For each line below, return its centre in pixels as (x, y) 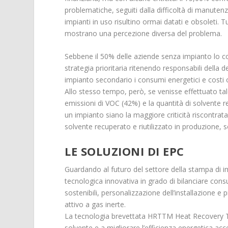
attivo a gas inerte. (95, 204)
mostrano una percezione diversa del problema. (144, 33)
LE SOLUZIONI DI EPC (124, 151)
